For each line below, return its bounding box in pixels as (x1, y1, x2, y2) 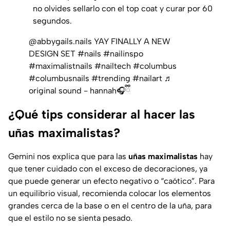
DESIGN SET (29, 48, 78, 59)
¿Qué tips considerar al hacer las (8, 106, 195, 122)
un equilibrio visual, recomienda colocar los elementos (8, 188, 211, 198)
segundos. (33, 15, 74, 26)
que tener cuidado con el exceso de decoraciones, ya (8, 163, 207, 174)
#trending (91, 73, 130, 83)
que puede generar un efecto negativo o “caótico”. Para (8, 176, 215, 186)
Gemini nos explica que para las (8, 151, 128, 161)
